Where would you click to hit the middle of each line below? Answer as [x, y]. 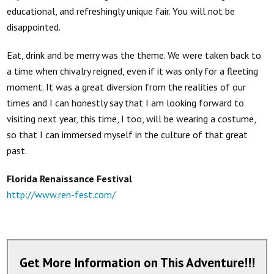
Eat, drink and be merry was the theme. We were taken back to [134, 55]
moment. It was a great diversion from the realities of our [127, 87]
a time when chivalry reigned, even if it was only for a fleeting [133, 71]
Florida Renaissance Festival [71, 178]
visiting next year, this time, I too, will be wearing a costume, [131, 118]
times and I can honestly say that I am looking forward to [126, 102]
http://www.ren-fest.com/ [61, 194]
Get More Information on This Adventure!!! [137, 262]
